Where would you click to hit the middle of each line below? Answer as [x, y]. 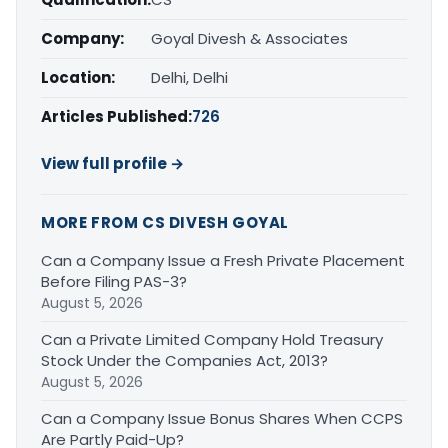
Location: [78, 77]
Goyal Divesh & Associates [249, 38]
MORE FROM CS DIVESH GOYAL [165, 222]
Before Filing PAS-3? [114, 281]
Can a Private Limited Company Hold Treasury [212, 339]
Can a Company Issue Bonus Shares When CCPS [222, 418]
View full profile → [112, 163]
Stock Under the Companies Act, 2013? [184, 360]
